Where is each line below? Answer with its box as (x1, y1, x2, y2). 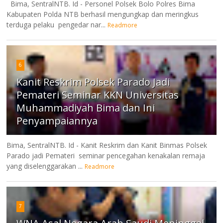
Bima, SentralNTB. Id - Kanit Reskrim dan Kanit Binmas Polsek (6, 140, 208, 150)
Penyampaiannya (16, 114, 98, 128)
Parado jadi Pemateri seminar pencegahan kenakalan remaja (6, 151, 206, 161)
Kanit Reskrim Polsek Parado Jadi (16, 75, 170, 89)
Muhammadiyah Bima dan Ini (16, 101, 155, 115)
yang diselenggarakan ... (6, 161, 83, 171)
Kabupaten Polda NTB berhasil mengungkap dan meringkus (6, 9, 199, 19)
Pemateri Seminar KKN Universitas (16, 88, 179, 102)
